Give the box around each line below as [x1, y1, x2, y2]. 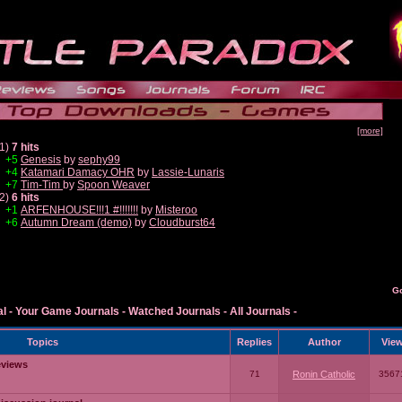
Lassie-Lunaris [152, 166, 224, 179]
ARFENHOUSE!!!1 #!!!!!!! [21, 204, 138, 216]
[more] [357, 126, 383, 135]
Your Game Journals [15, 305, 119, 318]
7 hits [12, 141, 39, 153]
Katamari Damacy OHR [21, 166, 135, 179]
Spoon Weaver [77, 179, 150, 191]
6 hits [12, 191, 39, 204]
